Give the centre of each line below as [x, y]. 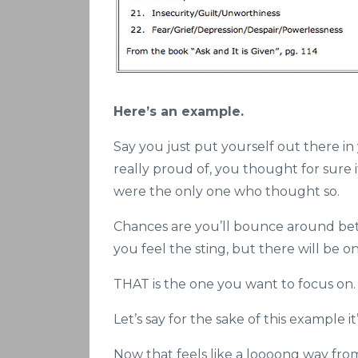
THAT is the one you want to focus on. [235, 284]
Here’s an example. [179, 111]
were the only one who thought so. [227, 191]
